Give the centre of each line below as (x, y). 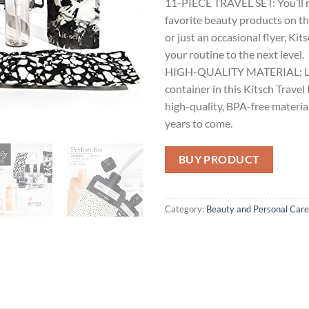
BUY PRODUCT (219, 159)
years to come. (199, 123)
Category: (186, 209)
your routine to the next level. (235, 54)
